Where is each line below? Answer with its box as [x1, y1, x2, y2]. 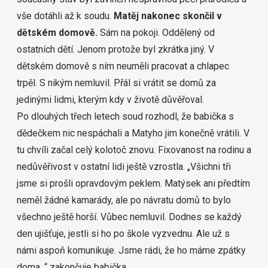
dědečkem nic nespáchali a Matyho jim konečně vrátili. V [17, 127, 249, 139]
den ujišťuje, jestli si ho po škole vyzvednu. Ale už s [17, 228, 230, 239]
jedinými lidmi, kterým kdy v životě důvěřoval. [17, 94, 204, 105]
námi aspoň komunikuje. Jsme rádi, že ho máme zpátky [17, 245, 246, 256]
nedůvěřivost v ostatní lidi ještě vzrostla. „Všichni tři [17, 161, 231, 172]
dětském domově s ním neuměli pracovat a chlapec [17, 60, 229, 72]
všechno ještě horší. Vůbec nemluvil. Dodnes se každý [17, 211, 242, 223]
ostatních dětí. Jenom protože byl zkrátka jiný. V [17, 44, 214, 55]
